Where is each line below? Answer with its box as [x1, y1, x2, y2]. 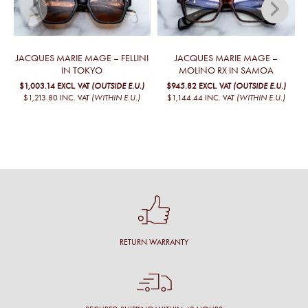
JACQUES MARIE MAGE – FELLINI [15, 52, 148, 64]
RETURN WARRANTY [120, 236, 188, 247]
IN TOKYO [61, 64, 103, 76]
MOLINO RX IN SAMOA [178, 64, 274, 76]
